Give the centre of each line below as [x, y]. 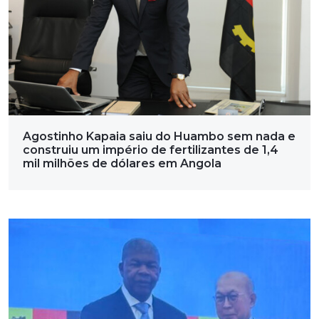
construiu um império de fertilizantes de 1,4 [151, 150]
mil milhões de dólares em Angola [122, 164]
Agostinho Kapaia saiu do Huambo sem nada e [159, 137]
